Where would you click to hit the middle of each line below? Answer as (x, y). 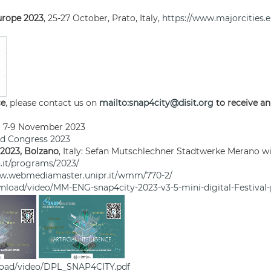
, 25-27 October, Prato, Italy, (103, 18)
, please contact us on (52, 103)
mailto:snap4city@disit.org (156, 103)
